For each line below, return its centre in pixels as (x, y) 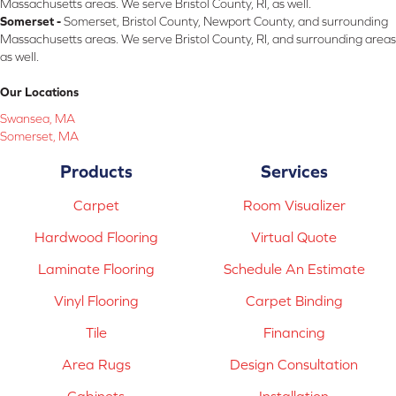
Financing (294, 332)
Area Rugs (96, 364)
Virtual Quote (294, 236)
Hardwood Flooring (96, 236)
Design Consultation (294, 364)
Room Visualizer (294, 205)
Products (96, 171)
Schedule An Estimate (294, 268)
